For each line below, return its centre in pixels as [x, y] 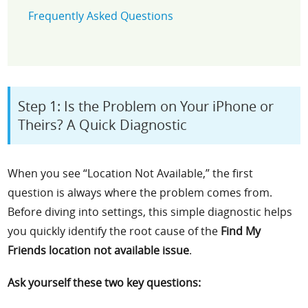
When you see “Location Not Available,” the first [131, 174]
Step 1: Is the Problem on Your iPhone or [146, 107]
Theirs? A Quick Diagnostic [103, 125]
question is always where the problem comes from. [140, 193]
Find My [241, 231]
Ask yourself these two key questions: [104, 283]
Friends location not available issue [99, 251]
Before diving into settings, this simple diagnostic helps [150, 212]
